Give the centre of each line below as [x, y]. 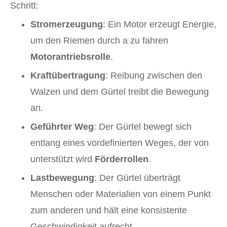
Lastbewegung [62, 178]
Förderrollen [122, 159]
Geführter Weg [62, 127]
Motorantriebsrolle [70, 57]
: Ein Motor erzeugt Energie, [160, 25]
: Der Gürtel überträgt [137, 178]
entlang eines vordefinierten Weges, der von [120, 143]
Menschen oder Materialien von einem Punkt [121, 194]
